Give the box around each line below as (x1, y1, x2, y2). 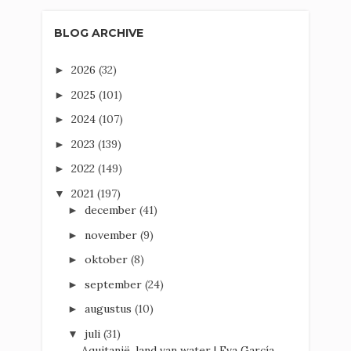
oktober (84, 252, 131, 267)
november (84, 227, 140, 242)
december (84, 203, 139, 218)
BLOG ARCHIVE (54, 26, 143, 41)
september (84, 277, 145, 291)
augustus (84, 302, 135, 317)
